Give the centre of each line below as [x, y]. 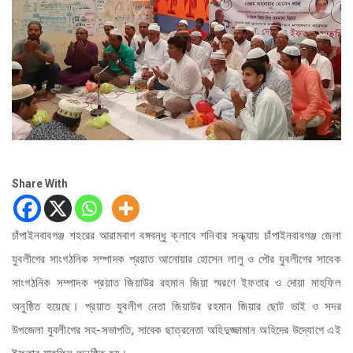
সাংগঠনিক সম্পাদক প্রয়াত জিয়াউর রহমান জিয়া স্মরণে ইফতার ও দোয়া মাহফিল [176, 283]
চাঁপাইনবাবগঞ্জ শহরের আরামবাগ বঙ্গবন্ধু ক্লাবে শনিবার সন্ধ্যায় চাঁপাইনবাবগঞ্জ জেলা [176, 236]
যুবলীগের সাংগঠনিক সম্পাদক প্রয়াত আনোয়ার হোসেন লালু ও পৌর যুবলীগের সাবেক [176, 260]
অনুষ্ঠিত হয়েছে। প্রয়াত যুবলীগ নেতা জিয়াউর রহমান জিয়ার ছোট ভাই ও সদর [176, 307]
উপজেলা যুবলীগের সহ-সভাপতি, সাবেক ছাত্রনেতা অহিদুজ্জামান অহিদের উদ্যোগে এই [176, 331]
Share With [40, 183]
